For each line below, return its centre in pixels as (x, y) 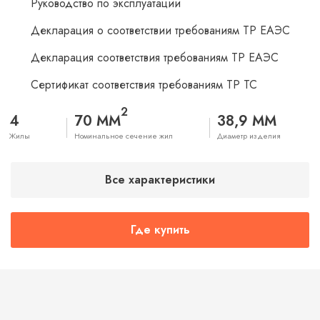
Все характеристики (160, 180)
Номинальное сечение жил (124, 136)
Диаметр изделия (249, 136)
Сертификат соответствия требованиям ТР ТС (144, 85)
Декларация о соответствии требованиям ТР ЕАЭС (160, 30)
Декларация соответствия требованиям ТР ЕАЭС (155, 57)
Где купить (160, 230)
